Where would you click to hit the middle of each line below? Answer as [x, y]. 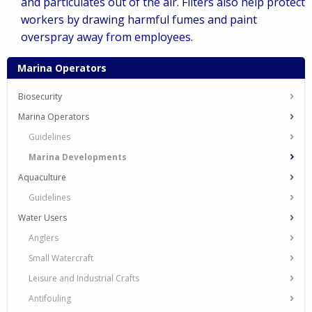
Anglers [44, 238]
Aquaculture [42, 177]
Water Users [42, 218]
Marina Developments [78, 157]
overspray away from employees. [107, 37]
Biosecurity [40, 96]
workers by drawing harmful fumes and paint [139, 19]
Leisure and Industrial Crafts [84, 278]
